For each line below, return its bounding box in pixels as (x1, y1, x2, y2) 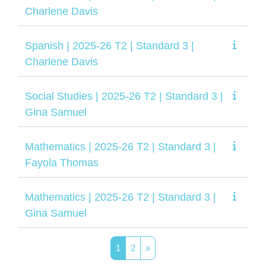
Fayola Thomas (25, 156, 99, 169)
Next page (150, 242, 189, 252)
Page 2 (135, 242, 162, 252)
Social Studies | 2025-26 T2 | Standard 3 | (25, 90, 223, 102)
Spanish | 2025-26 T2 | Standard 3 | (25, 39, 194, 52)
